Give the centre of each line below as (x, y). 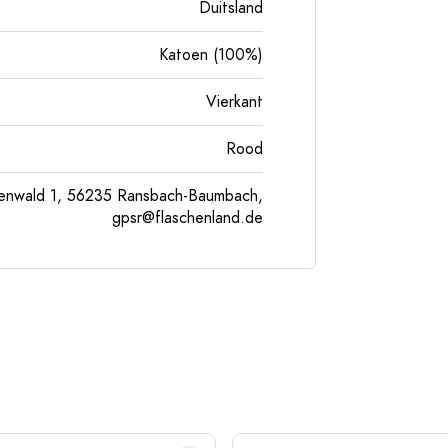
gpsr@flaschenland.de (187, 218)
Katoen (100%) (211, 55)
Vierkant (234, 102)
